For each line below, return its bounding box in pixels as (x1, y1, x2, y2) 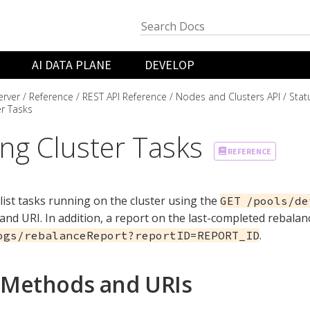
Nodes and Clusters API (176, 89, 280, 103)
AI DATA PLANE (32, 57, 112, 73)
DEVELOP (145, 57, 195, 73)
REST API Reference (82, 89, 167, 103)
